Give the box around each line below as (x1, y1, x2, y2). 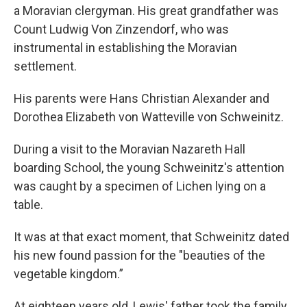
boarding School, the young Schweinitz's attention (14, 160, 284, 175)
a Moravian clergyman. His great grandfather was (14, 3, 279, 18)
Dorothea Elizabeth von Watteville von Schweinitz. (14, 110, 284, 124)
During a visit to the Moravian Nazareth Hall (14, 142, 245, 156)
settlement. (14, 59, 77, 73)
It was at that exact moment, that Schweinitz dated (14, 230, 289, 244)
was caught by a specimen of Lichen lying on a (14, 179, 266, 193)
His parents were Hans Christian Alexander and (14, 91, 269, 106)
